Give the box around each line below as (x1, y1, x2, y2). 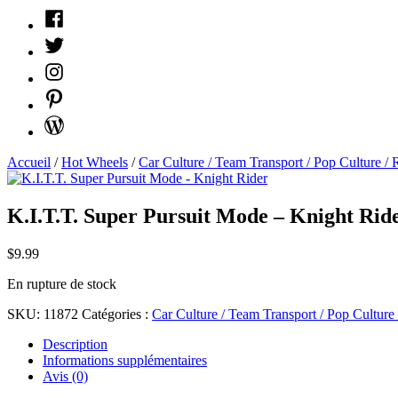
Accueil (7, 155, 51, 170)
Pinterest (42, 86, 90, 101)
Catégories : (82, 306, 152, 322)
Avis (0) (43, 368, 88, 384)
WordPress (42, 113, 102, 128)
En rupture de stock (7, 275, 116, 291)
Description (43, 336, 107, 352)
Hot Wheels (61, 155, 128, 170)
